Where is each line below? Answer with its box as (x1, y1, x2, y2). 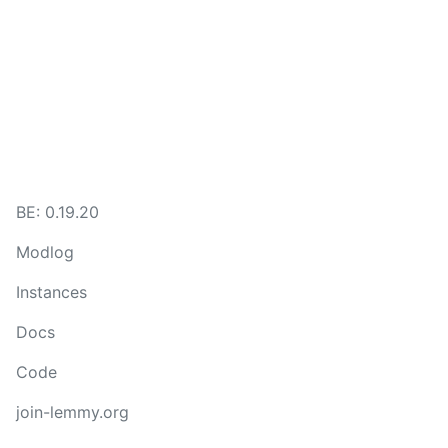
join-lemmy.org (16, 402, 129, 422)
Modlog (16, 242, 74, 262)
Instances (16, 282, 87, 302)
